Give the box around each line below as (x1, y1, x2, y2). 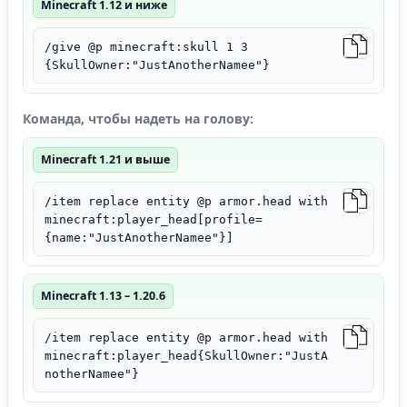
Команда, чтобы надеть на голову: (23, 109, 253, 127)
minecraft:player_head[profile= (45, 212, 263, 226)
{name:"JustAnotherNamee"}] (45, 230, 233, 244)
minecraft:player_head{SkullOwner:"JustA (45, 348, 328, 362)
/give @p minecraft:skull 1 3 (45, 39, 248, 54)
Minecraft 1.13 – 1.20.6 (41, 287, 165, 303)
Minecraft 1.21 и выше (41, 151, 170, 167)
